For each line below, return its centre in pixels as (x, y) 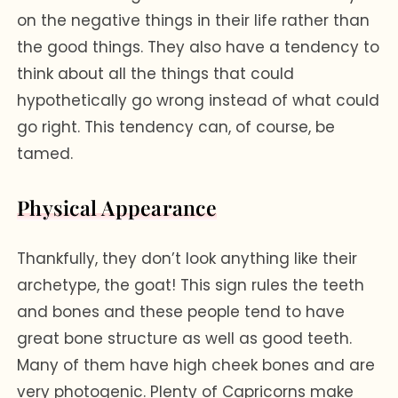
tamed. (45, 153)
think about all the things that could (156, 73)
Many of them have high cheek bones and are (196, 365)
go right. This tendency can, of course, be (176, 127)
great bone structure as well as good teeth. (185, 338)
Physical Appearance (117, 207)
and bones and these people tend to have (181, 311)
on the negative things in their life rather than (194, 20)
